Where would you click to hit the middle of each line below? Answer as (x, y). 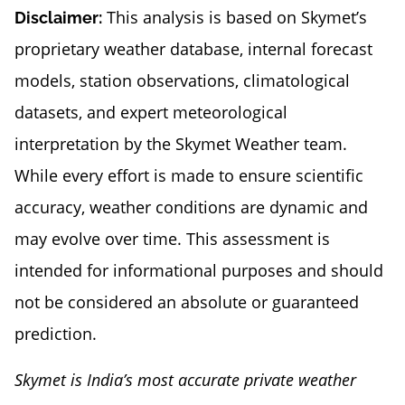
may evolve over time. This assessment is (172, 239)
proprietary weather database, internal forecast (193, 49)
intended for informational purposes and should (199, 271)
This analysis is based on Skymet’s (235, 18)
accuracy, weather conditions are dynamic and (191, 207)
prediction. (56, 334)
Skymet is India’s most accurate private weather (185, 380)
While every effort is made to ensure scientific (189, 176)
